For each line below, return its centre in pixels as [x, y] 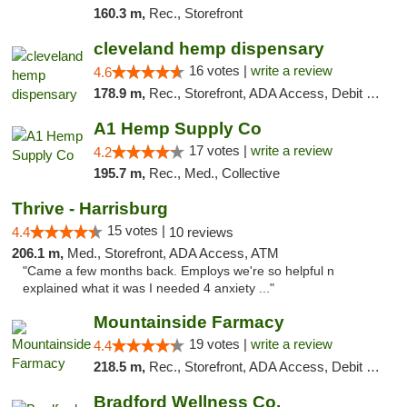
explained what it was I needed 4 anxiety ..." [149, 288]
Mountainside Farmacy [189, 322]
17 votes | [219, 150]
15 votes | [138, 230]
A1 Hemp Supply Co [177, 129]
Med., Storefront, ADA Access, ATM [173, 253]
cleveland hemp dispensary [208, 49]
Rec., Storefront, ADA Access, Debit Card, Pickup [257, 93]
